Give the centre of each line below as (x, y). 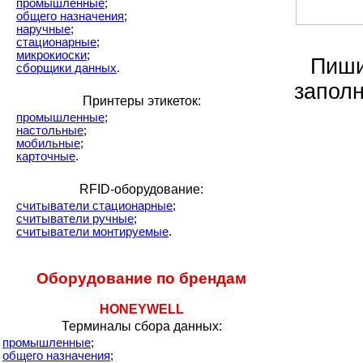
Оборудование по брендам (142, 278)
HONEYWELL (142, 309)
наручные (43, 29)
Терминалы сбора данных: (142, 326)
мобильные (48, 143)
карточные (46, 156)
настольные (50, 130)
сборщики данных (66, 68)
